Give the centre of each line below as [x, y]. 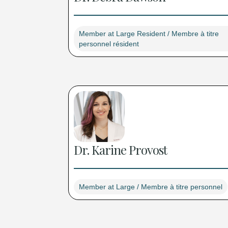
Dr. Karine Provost [121, 150]
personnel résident [109, 44]
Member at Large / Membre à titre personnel [151, 187]
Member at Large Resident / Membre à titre [149, 34]
